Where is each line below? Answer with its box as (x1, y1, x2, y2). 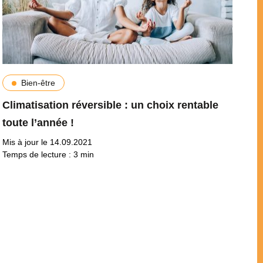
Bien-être (21, 77, 55, 87)
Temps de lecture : (2, 149, 73, 159)
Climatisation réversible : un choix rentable (2, 99, 218, 111)
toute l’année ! (2, 116, 74, 129)
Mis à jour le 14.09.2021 (2, 137, 92, 147)
